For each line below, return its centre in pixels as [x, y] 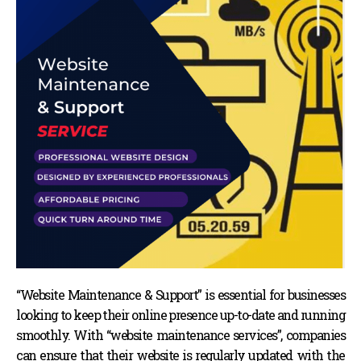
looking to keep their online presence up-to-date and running [180, 315]
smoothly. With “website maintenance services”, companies [180, 335]
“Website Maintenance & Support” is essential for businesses [180, 295]
